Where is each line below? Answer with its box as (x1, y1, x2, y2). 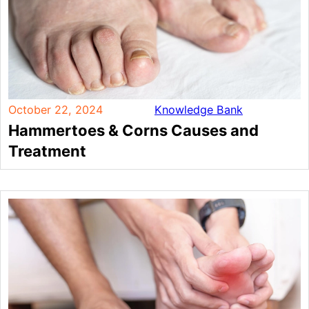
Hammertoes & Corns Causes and (8, 121, 259, 139)
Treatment (8, 141, 86, 160)
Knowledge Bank (154, 102, 243, 117)
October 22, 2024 (8, 102, 103, 117)
